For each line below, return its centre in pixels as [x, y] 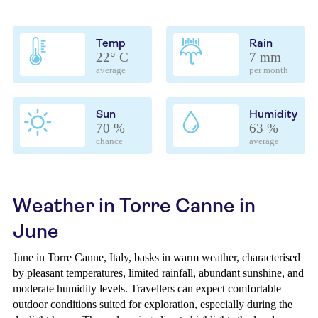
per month [269, 70]
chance [109, 141]
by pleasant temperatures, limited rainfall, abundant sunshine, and [158, 273]
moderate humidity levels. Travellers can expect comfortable [147, 289]
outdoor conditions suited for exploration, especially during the [153, 304]
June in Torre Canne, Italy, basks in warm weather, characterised [157, 257]
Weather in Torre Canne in [134, 205]
